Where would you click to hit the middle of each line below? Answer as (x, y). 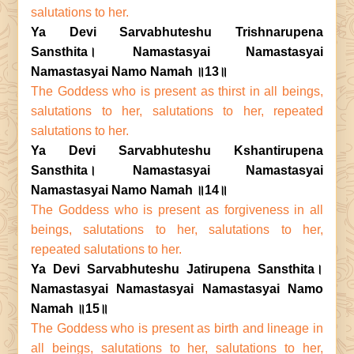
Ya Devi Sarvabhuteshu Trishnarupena (177, 32)
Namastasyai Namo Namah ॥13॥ (129, 72)
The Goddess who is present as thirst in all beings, (177, 91)
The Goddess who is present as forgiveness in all (177, 210)
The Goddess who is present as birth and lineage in (177, 328)
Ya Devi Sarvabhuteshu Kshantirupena (177, 151)
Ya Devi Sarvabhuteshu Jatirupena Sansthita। (177, 269)
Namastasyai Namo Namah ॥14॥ (129, 190)
